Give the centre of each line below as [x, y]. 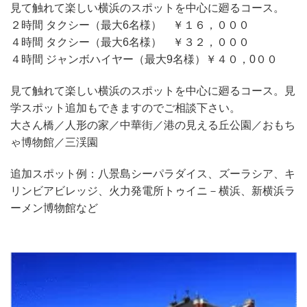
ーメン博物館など [54, 208]
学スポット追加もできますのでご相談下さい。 [125, 108]
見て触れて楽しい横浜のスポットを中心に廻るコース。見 [153, 91]
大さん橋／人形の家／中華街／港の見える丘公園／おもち [153, 125]
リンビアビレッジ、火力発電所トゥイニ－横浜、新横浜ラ [153, 191]
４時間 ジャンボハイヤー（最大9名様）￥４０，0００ [144, 60]
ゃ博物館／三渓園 [54, 143]
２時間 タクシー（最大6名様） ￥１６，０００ [130, 25]
